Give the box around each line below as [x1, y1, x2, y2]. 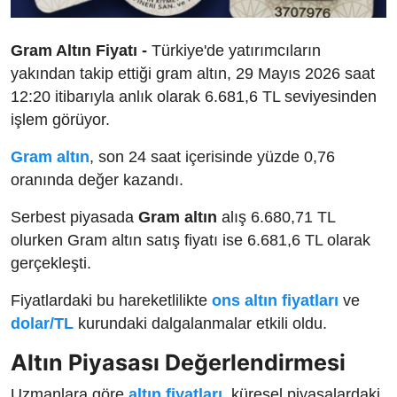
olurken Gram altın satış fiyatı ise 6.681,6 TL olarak [11, 231, 370, 250]
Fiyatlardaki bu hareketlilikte [11, 292, 212, 310]
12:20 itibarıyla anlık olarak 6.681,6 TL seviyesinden [11, 88, 377, 106]
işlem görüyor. [11, 111, 110, 129]
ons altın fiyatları [212, 292, 339, 310]
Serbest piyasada [11, 208, 138, 227]
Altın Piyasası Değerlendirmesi [11, 349, 346, 377]
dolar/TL [11, 315, 74, 333]
